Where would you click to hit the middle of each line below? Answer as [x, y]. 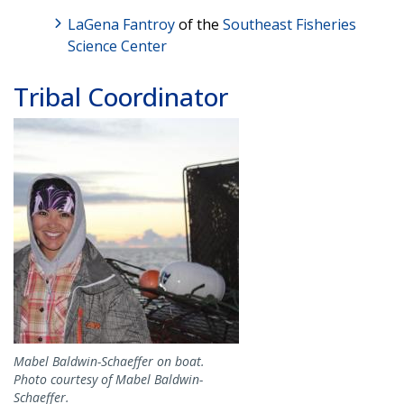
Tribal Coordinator [121, 96]
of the [199, 24]
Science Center [117, 46]
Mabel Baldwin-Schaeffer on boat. [109, 361]
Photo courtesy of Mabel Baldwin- [108, 379]
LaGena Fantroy [121, 24]
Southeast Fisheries [289, 24]
